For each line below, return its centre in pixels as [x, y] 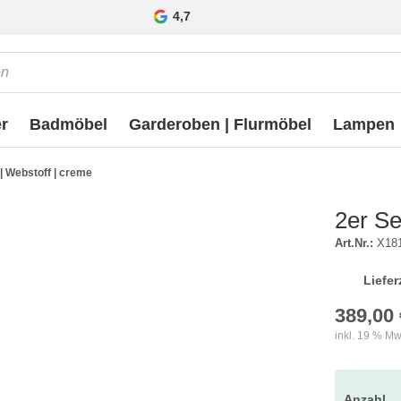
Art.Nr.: [354, 243]
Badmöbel [68, 124]
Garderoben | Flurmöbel [220, 124]
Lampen [364, 124]
